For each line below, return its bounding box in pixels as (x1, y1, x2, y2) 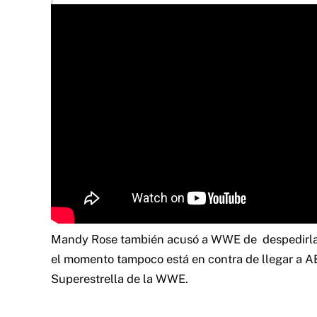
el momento (51, 251, 114, 266)
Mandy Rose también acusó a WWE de (51, 231, 263, 246)
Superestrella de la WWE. (51, 271, 188, 286)
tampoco (114, 251, 166, 266)
